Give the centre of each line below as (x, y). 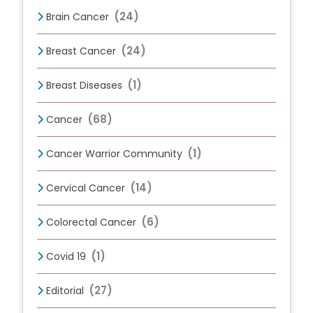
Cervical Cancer (85, 188)
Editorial (64, 291)
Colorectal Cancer (90, 222)
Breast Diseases (83, 85)
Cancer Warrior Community (113, 154)
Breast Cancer (80, 51)
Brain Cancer (77, 17)
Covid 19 (65, 256)
